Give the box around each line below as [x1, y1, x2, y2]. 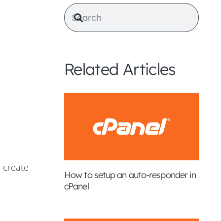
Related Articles [64, 59, 176, 79]
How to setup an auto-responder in [64, 169, 196, 181]
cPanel [64, 180, 89, 192]
